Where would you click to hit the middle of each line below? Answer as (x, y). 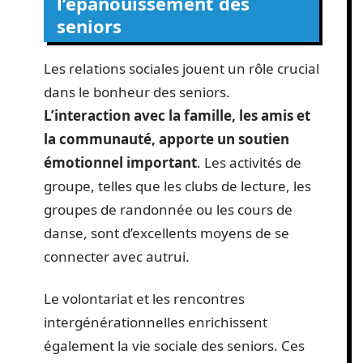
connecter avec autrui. (117, 257)
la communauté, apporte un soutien (167, 139)
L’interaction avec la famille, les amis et (177, 116)
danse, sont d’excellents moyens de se (167, 233)
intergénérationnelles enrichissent (156, 322)
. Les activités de (249, 163)
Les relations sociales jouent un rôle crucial (181, 69)
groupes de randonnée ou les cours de (168, 210)
